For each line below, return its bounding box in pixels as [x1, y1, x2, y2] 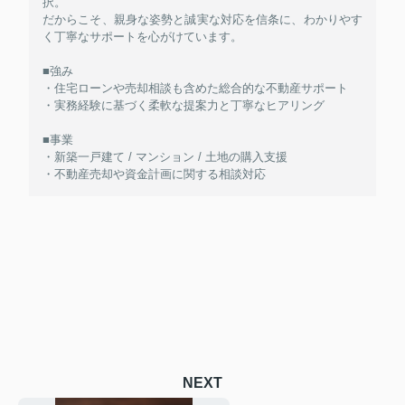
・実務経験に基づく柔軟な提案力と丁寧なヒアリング [42, 98, 325, 112]
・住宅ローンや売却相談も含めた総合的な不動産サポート [42, 80, 348, 95]
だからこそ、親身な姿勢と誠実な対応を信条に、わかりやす [42, 12, 363, 26]
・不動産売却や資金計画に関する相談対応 [42, 166, 266, 181]
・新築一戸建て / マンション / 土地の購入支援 [42, 149, 287, 164]
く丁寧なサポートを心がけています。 [42, 29, 242, 43]
